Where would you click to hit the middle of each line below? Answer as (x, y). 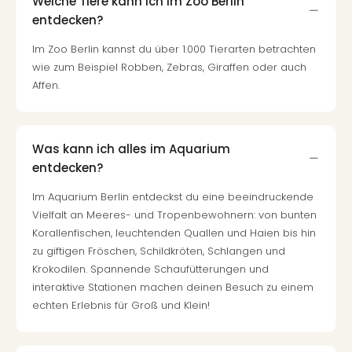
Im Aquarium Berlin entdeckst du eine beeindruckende (173, 197)
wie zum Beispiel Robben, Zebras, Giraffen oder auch (169, 67)
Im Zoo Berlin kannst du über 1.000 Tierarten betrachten (174, 49)
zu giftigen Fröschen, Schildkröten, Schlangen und (159, 251)
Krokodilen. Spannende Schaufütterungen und (150, 269)
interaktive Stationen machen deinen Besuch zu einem (173, 287)
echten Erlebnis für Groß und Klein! (121, 305)
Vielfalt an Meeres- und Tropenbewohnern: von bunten (174, 215)
